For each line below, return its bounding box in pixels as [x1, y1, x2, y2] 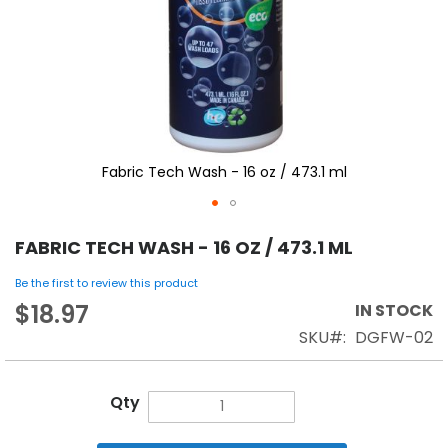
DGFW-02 [355, 325, 433, 349]
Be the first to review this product [15, 274, 198, 291]
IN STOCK [355, 298, 433, 322]
